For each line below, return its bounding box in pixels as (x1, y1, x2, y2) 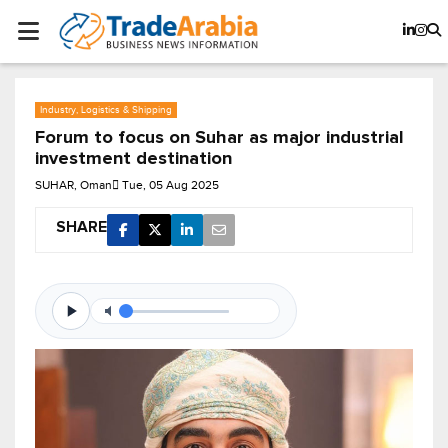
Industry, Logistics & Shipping (40, 104, 172, 116)
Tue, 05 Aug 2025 (122, 178, 219, 193)
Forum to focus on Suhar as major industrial (35, 129, 404, 148)
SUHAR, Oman (35, 178, 112, 193)
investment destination (35, 150, 232, 169)
